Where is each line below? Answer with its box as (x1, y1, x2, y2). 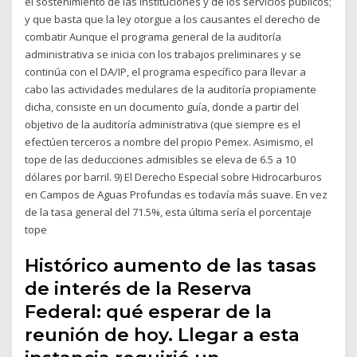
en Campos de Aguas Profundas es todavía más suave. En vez (25, 186, 328, 202)
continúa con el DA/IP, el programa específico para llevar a (25, 64, 307, 79)
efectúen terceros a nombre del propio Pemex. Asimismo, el (25, 134, 314, 149)
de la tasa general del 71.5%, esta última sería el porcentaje (25, 204, 312, 219)
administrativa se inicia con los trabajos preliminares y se (25, 46, 302, 61)
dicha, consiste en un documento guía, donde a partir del (25, 99, 300, 114)
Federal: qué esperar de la (25, 300, 273, 324)
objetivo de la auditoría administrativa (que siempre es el (25, 116, 301, 131)
